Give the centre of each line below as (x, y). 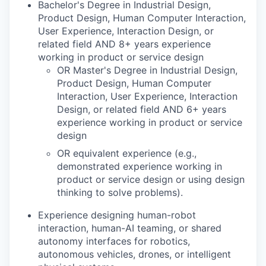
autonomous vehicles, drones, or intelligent (134, 254)
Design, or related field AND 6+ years (142, 109)
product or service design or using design (151, 179)
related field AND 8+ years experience (124, 44)
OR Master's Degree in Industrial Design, (147, 70)
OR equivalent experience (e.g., (127, 153)
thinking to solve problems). (120, 192)
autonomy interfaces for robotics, (114, 241)
